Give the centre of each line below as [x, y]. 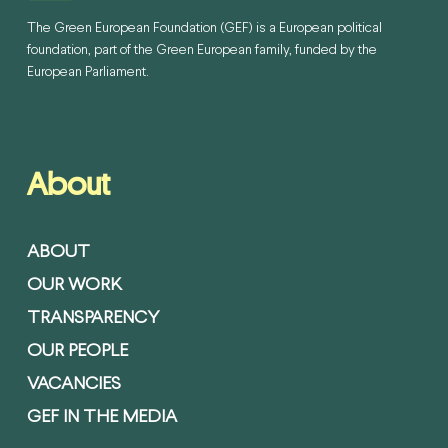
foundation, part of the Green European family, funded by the [202, 51]
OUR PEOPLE [77, 352]
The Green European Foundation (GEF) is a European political [205, 29]
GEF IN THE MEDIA [101, 418]
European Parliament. [88, 73]
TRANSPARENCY [92, 319]
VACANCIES [73, 385]
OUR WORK [74, 286]
